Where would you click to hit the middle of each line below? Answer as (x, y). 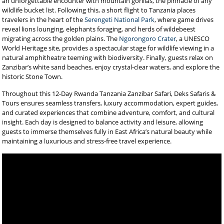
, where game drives (184, 19)
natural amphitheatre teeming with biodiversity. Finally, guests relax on (108, 57)
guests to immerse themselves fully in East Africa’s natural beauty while (107, 131)
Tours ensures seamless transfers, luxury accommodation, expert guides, (110, 103)
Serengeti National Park (120, 19)
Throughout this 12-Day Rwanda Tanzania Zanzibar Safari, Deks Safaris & (109, 93)
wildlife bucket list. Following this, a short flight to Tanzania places (99, 10)
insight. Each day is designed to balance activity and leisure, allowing (103, 122)
